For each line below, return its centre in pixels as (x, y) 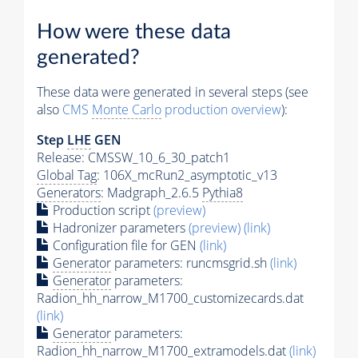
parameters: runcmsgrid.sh (191, 263)
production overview (221, 109)
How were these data (134, 32)
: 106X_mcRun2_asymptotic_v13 (187, 175)
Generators (69, 192)
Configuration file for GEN (125, 245)
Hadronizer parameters (119, 227)
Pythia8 (223, 192)
